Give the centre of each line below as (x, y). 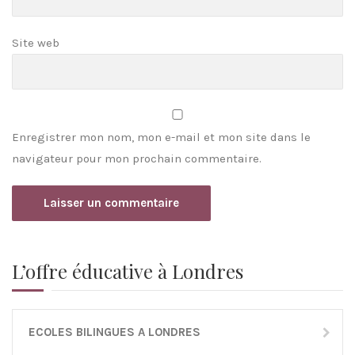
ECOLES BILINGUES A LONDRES (115, 332)
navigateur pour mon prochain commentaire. (137, 158)
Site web (36, 42)
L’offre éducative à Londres (128, 271)
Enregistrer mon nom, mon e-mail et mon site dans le (161, 137)
